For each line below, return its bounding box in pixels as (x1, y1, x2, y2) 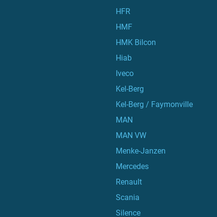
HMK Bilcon (121, 38, 156, 47)
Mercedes (123, 162, 149, 171)
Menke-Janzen (123, 146, 166, 155)
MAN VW (123, 131, 146, 140)
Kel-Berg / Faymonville (121, 100, 193, 109)
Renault (121, 177, 142, 186)
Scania (121, 193, 139, 202)
